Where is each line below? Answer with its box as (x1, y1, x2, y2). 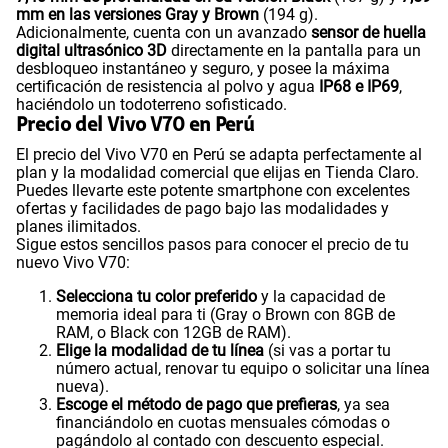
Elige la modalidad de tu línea (56, 340, 264, 360)
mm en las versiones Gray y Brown (16, 4, 259, 24)
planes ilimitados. (16, 216, 141, 236)
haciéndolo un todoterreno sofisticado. (16, 94, 287, 114)
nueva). (56, 376, 109, 396)
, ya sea (337, 394, 390, 414)
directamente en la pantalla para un (167, 40, 421, 60)
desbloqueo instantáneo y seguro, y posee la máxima (16, 58, 390, 78)
